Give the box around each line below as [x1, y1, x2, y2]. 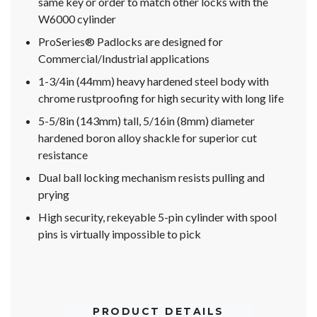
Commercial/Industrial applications [38, 52, 209, 66]
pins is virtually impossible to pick [38, 227, 201, 241]
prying [38, 188, 69, 202]
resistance [38, 148, 88, 162]
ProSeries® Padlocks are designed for [38, 35, 223, 49]
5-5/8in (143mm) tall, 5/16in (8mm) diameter [38, 114, 255, 128]
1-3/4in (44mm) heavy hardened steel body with [38, 74, 269, 88]
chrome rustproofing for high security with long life [38, 91, 284, 105]
